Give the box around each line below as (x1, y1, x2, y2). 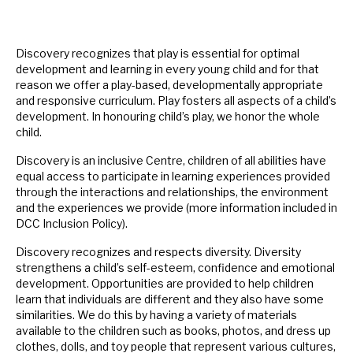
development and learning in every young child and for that (16, 62, 319, 76)
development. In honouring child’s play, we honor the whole (16, 110, 320, 124)
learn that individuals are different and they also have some (16, 292, 324, 307)
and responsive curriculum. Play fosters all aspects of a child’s (16, 94, 336, 108)
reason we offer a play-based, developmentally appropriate (16, 78, 323, 92)
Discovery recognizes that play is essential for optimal (16, 46, 299, 61)
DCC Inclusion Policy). (16, 217, 128, 231)
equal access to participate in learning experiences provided (16, 169, 330, 184)
